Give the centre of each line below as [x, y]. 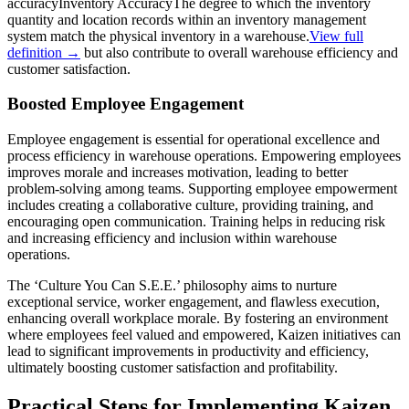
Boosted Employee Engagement [126, 104]
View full [336, 36]
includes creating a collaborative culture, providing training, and [190, 204]
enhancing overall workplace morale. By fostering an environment [198, 318]
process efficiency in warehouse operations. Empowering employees [204, 155]
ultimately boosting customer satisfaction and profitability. [173, 367]
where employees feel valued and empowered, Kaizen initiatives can [204, 334]
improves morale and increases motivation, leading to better [178, 172]
